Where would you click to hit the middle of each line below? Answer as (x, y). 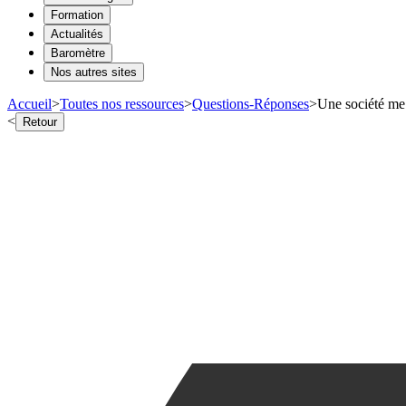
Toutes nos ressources (122, 103)
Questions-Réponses (251, 103)
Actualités (77, 34)
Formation (77, 14)
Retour (40, 121)
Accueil (29, 103)
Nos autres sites (94, 72)
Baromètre (78, 53)
